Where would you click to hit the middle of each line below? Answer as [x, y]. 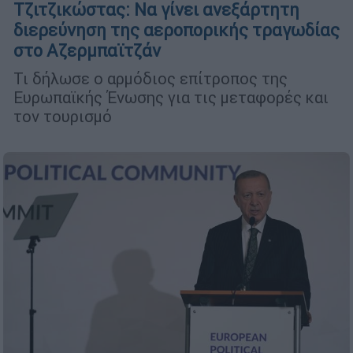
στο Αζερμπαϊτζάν [87, 51]
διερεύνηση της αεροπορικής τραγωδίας [176, 31]
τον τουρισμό [63, 117]
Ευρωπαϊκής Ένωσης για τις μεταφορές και [171, 98]
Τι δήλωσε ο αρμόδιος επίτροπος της [150, 79]
